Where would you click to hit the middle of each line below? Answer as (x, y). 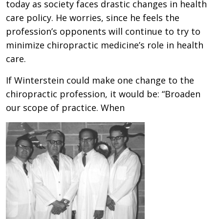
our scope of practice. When (65, 107)
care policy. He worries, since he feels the (93, 17)
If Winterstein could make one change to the (100, 80)
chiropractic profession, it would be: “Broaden (103, 94)
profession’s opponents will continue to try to (103, 31)
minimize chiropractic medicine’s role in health (105, 45)
